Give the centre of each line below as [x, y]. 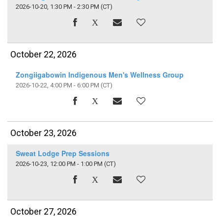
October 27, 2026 [44, 212]
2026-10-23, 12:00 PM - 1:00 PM [59, 164]
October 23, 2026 [44, 133]
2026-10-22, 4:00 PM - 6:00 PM [57, 85]
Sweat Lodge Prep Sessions [62, 153]
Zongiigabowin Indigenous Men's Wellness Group [99, 74]
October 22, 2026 [44, 55]
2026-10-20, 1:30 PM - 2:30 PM [57, 6]
